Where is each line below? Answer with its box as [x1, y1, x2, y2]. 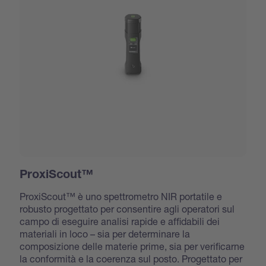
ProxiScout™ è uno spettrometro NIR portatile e [20, 190, 223, 202]
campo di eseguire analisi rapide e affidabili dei [20, 215, 220, 227]
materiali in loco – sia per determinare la [20, 227, 191, 239]
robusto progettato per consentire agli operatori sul [20, 202, 235, 214]
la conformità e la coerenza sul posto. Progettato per [20, 252, 243, 264]
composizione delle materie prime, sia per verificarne [20, 240, 245, 252]
